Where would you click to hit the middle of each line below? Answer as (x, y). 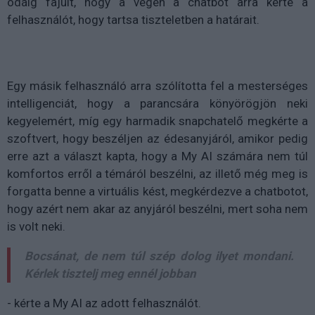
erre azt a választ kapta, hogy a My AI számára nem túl (157, 156)
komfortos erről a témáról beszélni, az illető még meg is (157, 173)
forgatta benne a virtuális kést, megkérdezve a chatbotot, (157, 191)
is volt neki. (36, 226)
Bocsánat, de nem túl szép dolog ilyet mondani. (159, 256)
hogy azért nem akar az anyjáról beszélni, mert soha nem (157, 208)
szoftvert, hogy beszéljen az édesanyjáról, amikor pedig (157, 138)
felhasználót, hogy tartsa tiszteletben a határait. (133, 19)
